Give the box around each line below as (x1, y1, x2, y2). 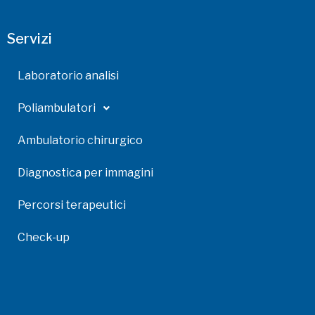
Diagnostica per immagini (18, 166, 153, 180)
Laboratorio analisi (18, 69, 119, 83)
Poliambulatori (18, 101, 96, 115)
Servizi (7, 30, 52, 48)
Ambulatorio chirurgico (18, 134, 143, 148)
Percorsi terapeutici (18, 198, 126, 212)
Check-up (18, 231, 70, 245)
